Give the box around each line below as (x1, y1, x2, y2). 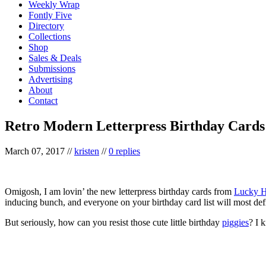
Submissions (28, 63, 75, 74)
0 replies (109, 145, 140, 156)
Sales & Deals (28, 52, 81, 63)
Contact (28, 95, 58, 106)
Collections (28, 31, 71, 42)
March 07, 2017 (5, 145, 65, 156)
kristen (74, 145, 99, 156)
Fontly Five (28, 9, 72, 20)
